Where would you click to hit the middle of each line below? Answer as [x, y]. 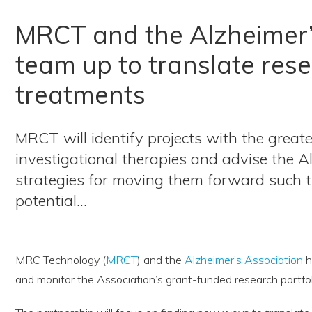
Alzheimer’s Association [244, 260]
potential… [51, 200]
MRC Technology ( [61, 260]
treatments [80, 94]
